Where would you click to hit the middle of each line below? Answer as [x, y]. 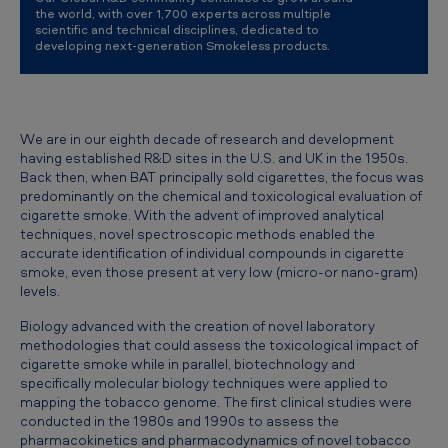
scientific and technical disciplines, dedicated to [177, 29]
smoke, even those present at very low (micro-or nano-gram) [219, 271]
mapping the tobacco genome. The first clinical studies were [216, 401]
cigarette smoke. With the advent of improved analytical [202, 214]
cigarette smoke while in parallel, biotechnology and [187, 363]
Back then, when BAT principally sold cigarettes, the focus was [222, 176]
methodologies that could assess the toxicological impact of [219, 344]
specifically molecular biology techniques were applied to [204, 382]
